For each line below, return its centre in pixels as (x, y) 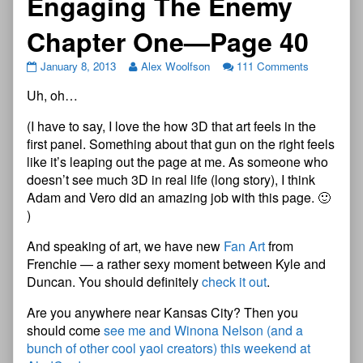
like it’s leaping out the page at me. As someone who (177, 162)
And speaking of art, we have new (125, 246)
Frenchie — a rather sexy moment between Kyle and (176, 264)
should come (65, 331)
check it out (234, 282)
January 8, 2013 (78, 66)
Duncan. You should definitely (114, 282)
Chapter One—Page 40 (168, 42)
